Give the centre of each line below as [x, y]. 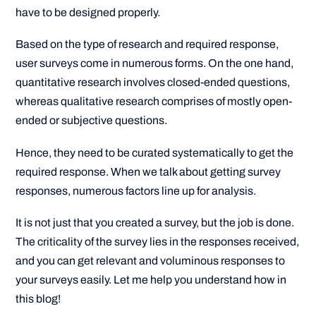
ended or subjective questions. [92, 121]
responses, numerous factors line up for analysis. [136, 190]
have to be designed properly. [88, 13]
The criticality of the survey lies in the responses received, [158, 241]
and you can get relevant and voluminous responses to [151, 260]
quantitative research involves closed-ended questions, [153, 83]
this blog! [38, 298]
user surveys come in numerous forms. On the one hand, [155, 63]
